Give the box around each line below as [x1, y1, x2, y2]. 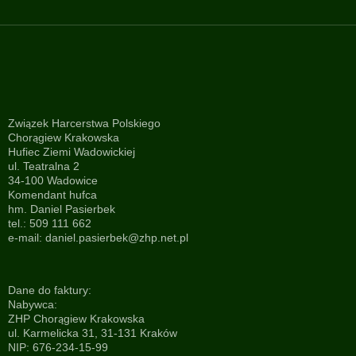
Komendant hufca [8, 188, 97, 202]
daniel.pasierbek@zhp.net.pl [45, 231, 188, 245]
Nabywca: [8, 298, 57, 311]
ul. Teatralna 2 [8, 160, 79, 173]
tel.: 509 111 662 [8, 217, 91, 230]
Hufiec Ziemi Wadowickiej [8, 145, 135, 159]
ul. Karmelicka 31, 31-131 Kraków [8, 327, 177, 340]
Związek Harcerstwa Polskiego [8, 117, 161, 130]
